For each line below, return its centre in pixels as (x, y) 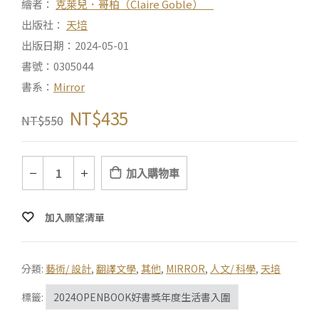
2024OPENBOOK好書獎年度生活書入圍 (142, 297)
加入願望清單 (75, 218)
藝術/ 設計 (68, 269)
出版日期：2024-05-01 (75, 46)
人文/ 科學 (233, 269)
